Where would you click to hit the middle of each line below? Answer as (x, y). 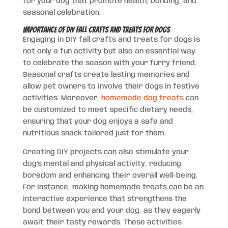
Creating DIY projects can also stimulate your (106, 152)
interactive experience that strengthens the (105, 199)
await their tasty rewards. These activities (102, 222)
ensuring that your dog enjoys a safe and (98, 122)
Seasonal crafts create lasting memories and (106, 75)
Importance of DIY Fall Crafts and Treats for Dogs (96, 30)
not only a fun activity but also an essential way (109, 51)
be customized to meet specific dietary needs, (108, 110)
